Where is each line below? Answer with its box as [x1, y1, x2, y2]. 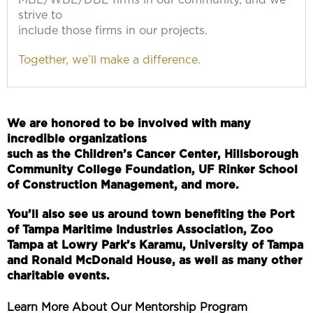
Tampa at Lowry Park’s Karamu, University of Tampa [7, 240, 303, 251]
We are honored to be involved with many [7, 118, 251, 129]
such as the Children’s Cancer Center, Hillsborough [7, 149, 298, 160]
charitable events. [7, 270, 110, 282]
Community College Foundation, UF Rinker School [7, 164, 298, 175]
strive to [18, 10, 62, 21]
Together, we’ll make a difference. [18, 54, 201, 66]
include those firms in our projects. [18, 25, 208, 36]
